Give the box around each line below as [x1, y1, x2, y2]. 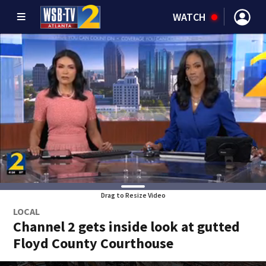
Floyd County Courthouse [13, 234, 174, 252]
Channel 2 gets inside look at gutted [13, 217, 240, 236]
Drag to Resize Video [100, 191, 166, 199]
